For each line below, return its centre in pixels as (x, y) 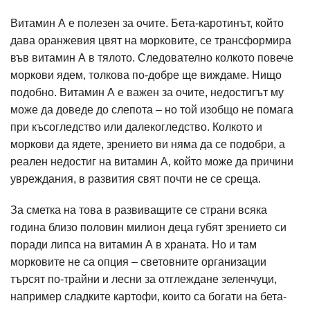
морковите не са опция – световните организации (138, 262)
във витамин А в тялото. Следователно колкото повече (152, 58)
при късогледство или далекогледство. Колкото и (136, 127)
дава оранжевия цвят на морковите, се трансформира (151, 40)
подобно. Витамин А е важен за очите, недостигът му (147, 92)
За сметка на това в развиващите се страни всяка (139, 210)
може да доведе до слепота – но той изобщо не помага (152, 110)
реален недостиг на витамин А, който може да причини (152, 162)
